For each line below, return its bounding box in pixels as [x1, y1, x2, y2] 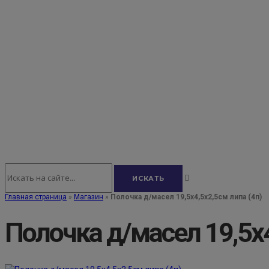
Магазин [74, 193, 103, 201]
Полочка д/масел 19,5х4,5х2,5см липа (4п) [110, 193, 262, 201]
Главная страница [5, 193, 67, 201]
